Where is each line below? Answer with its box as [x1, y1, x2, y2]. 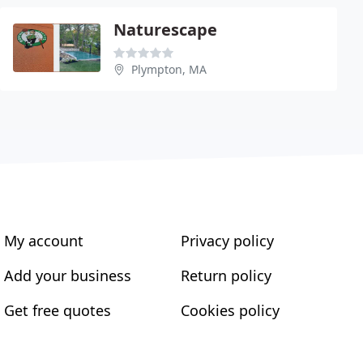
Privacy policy [180, 230, 274, 250]
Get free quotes [4, 300, 112, 320]
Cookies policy [180, 300, 280, 320]
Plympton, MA [131, 61, 207, 77]
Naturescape [113, 18, 217, 41]
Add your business [4, 265, 132, 285]
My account [4, 230, 84, 250]
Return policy [180, 265, 271, 285]
